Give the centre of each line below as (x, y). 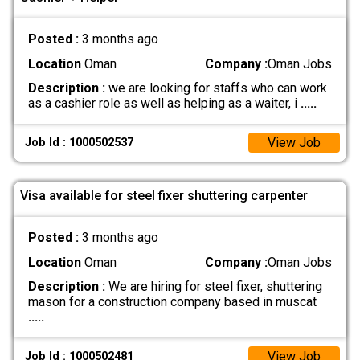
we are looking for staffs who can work (216, 88)
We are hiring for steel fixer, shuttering (213, 286)
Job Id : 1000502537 (80, 143)
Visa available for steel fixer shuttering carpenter (164, 195)
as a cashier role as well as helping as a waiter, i (164, 103)
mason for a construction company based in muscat (172, 301)
